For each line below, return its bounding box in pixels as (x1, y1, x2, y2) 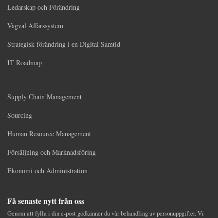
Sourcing (7, 110, 32, 120)
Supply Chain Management (7, 92, 82, 102)
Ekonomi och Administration (7, 166, 88, 176)
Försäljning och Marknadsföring (7, 147, 96, 157)
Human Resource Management (7, 129, 91, 139)
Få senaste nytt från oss (7, 195, 84, 207)
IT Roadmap (7, 58, 42, 68)
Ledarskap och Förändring (7, 2, 80, 12)
